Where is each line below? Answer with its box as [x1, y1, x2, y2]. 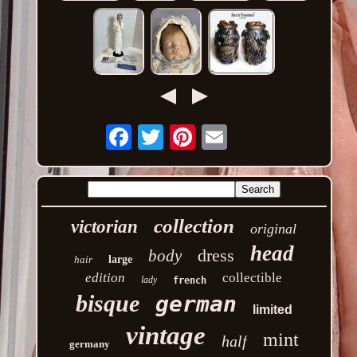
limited [252, 303, 292, 317]
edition [85, 270, 126, 286]
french [173, 275, 207, 287]
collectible [222, 270, 283, 286]
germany [69, 338, 110, 351]
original [250, 221, 297, 237]
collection [154, 215, 235, 237]
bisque [75, 290, 139, 317]
